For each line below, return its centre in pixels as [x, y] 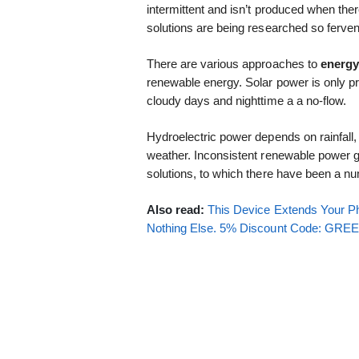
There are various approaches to [233, 64]
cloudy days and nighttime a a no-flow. [246, 101]
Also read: [177, 209]
